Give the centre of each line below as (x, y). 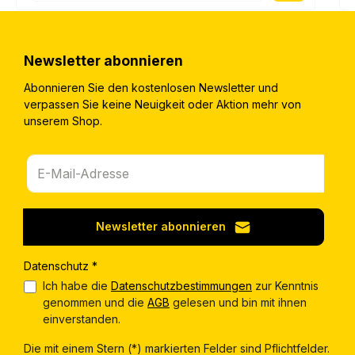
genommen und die (95, 302)
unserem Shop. (63, 120)
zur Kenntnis (285, 285)
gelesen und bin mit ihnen (238, 302)
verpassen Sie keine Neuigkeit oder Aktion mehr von (162, 104)
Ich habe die (77, 285)
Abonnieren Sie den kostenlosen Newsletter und (151, 87)
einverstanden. (82, 319)
